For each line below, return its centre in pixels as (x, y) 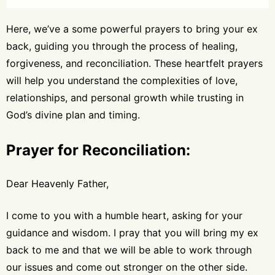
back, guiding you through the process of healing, (122, 46)
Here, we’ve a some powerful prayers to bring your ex (132, 29)
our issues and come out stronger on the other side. (127, 267)
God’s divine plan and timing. (73, 114)
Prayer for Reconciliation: (98, 150)
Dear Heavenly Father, (57, 183)
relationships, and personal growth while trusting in (125, 97)
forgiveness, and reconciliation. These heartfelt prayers (134, 63)
